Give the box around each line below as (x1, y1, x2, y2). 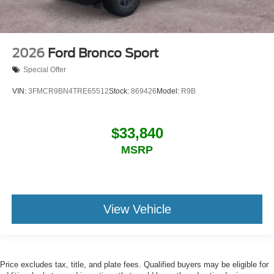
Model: (157, 86, 181, 95)
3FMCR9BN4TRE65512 (28, 86, 109, 95)
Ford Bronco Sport (48, 45, 158, 61)
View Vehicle (103, 202, 171, 216)
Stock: (109, 86, 131, 95)
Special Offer (23, 65, 66, 75)
